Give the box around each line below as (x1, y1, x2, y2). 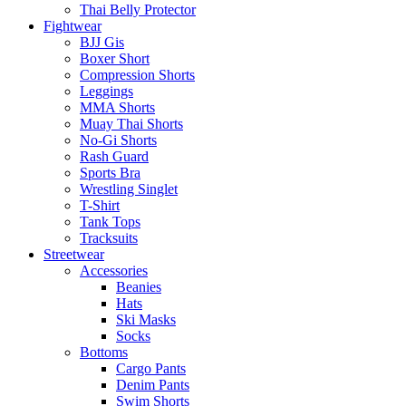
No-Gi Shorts (80, 132, 157, 148)
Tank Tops (80, 214, 140, 229)
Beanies (116, 279, 161, 295)
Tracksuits (80, 230, 138, 246)
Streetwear (43, 246, 104, 262)
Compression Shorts (80, 67, 195, 82)
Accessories (80, 263, 148, 278)
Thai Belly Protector (80, 2, 196, 17)
